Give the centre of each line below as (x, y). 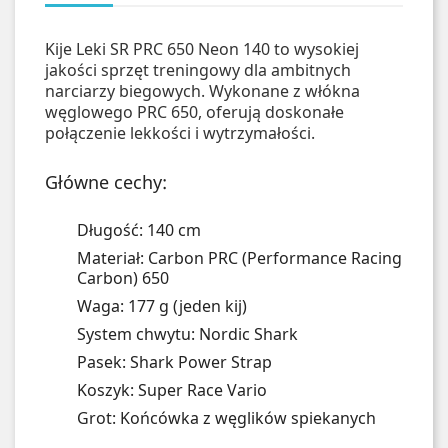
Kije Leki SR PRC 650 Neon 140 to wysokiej (202, 49)
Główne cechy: (106, 182)
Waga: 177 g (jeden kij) (162, 306)
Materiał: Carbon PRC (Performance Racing (239, 258)
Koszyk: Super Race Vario (172, 390)
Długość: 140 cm (139, 230)
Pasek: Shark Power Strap (174, 362)
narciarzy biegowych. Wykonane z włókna (202, 91)
